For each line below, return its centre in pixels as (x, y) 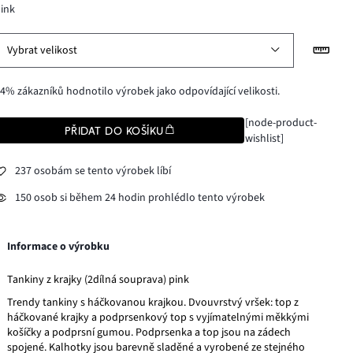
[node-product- (281, 123)
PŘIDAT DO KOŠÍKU (114, 130)
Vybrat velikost (43, 50)
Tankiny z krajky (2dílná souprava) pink (98, 279)
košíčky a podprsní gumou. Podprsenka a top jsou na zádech (149, 332)
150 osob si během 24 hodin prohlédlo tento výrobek (140, 198)
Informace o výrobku (59, 246)
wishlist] (264, 138)
